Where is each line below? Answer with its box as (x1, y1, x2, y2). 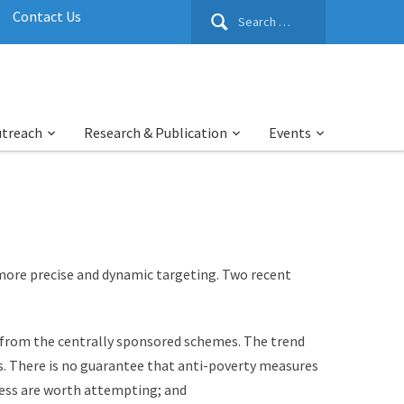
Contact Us (13, 7, 81, 25)
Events (269, 124, 311, 142)
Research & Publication (84, 124, 227, 142)
